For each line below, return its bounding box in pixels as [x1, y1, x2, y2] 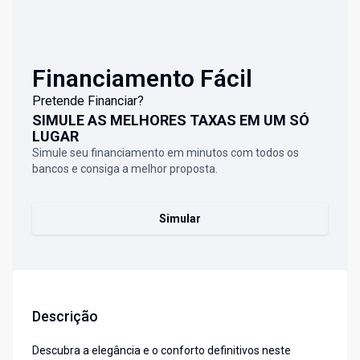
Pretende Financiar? [32, 93, 144, 109]
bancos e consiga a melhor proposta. [32, 162, 218, 176]
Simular [159, 212, 201, 226]
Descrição [32, 308, 98, 325]
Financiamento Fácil [32, 64, 252, 93]
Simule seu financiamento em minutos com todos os [32, 146, 299, 160]
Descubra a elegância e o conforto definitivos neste [32, 344, 291, 358]
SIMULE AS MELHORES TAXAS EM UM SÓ [32, 112, 309, 129]
